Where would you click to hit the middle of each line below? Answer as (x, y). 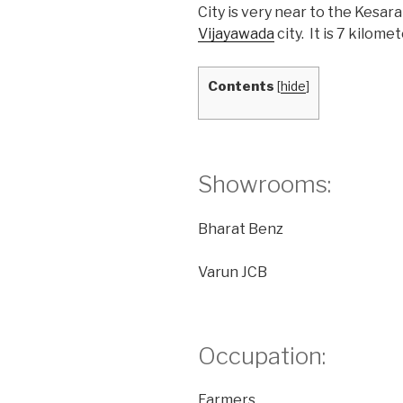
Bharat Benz (241, 228)
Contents (241, 86)
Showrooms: (264, 184)
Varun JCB (233, 272)
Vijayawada (236, 34)
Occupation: (262, 355)
